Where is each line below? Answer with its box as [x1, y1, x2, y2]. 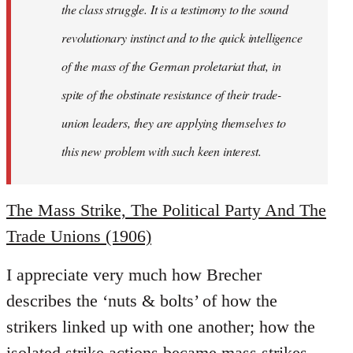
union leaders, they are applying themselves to [61, 114, 286, 132]
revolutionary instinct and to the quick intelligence [61, 29, 303, 46]
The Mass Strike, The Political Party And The [6, 200, 326, 221]
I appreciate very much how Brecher [6, 265, 262, 285]
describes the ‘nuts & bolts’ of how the [6, 291, 277, 311]
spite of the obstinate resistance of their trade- [61, 86, 282, 103]
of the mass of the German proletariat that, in [61, 58, 281, 75]
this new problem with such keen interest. [61, 143, 262, 160]
